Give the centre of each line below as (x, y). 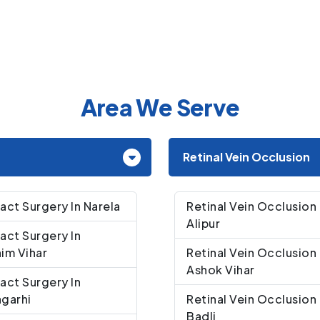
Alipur (203, 223)
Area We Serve (160, 107)
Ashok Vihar (221, 269)
